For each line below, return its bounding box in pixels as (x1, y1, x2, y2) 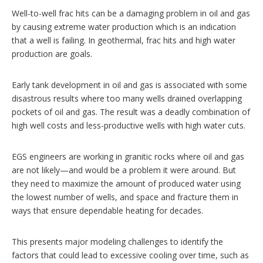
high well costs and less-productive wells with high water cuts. (12, 119, 245, 131)
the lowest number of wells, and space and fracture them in (12, 191, 238, 203)
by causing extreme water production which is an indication (12, 21, 236, 32)
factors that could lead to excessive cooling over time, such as (12, 249, 249, 261)
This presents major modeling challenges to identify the (12, 235, 223, 247)
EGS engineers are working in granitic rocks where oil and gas (12, 150, 244, 162)
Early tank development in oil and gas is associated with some (12, 79, 247, 90)
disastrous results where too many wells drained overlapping (12, 92, 242, 104)
